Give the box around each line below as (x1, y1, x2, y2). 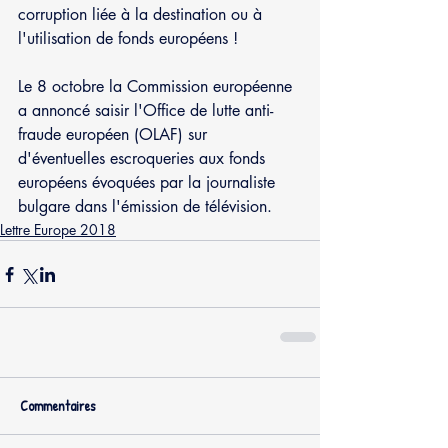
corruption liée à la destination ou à (18, 4, 267, 26)
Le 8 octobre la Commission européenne (18, 76, 297, 98)
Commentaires (20, 396, 95, 416)
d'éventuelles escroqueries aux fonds (18, 148, 270, 170)
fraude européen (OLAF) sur (18, 124, 212, 146)
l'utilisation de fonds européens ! (18, 28, 238, 50)
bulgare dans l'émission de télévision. (18, 196, 272, 218)
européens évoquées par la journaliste (18, 172, 280, 194)
